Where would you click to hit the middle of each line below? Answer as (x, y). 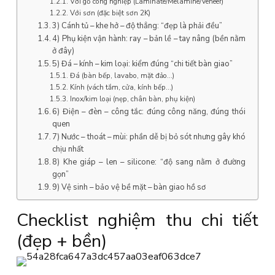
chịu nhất (68, 149)
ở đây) (64, 51)
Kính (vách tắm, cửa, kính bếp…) (121, 87)
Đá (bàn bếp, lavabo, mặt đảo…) (122, 76)
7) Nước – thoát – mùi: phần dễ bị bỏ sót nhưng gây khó (149, 137)
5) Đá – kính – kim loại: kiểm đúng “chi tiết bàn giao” (143, 64)
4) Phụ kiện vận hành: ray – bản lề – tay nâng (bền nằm (149, 39)
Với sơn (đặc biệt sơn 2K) (110, 13)
